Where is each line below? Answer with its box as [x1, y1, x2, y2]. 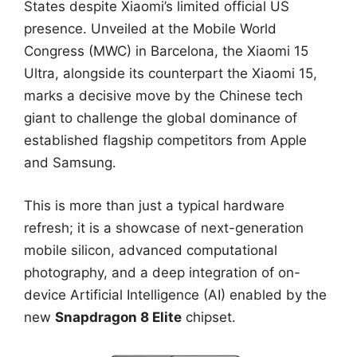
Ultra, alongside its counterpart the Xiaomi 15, [24, 65, 317, 81]
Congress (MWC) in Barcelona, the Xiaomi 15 [24, 43, 308, 59]
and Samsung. [24, 155, 116, 171]
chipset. [182, 308, 236, 325]
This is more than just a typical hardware [24, 197, 284, 214]
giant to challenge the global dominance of [24, 110, 297, 126]
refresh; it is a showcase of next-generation [24, 219, 304, 236]
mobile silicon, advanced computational [24, 241, 277, 258]
